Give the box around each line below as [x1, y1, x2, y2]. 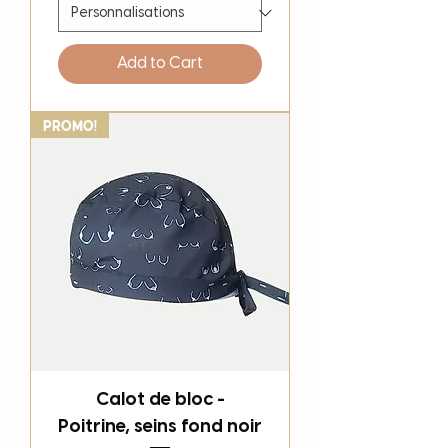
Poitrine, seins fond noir [58, 417, 262, 437]
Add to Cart [117, 54, 203, 72]
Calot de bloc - [95, 390, 225, 410]
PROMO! [43, 115, 97, 134]
